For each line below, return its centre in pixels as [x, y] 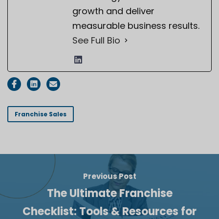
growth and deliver [113, 11]
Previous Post [109, 176]
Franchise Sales [41, 114]
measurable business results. [136, 25]
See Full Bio [96, 40]
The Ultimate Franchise [109, 193]
